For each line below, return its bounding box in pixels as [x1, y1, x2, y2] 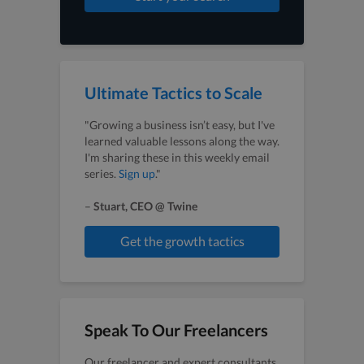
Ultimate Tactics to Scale [84, 82, 262, 102]
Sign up [119, 166, 155, 180]
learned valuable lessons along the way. [84, 133, 279, 148]
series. [84, 166, 119, 180]
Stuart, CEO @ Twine [93, 198, 197, 213]
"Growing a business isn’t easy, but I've [84, 117, 275, 132]
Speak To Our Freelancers [84, 320, 268, 340]
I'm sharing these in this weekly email [84, 149, 270, 164]
